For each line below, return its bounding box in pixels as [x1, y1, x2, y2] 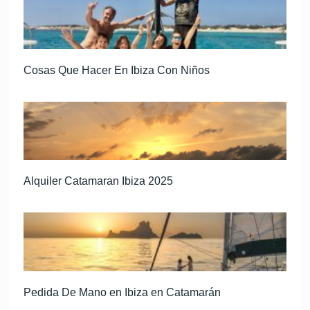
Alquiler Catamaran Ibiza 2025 [24, 175, 174, 188]
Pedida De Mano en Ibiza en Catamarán [24, 286, 221, 299]
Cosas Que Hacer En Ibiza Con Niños [24, 64, 210, 76]
